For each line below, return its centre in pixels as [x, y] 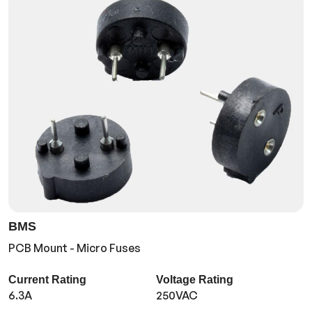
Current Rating [47, 280]
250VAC [177, 296]
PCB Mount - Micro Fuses [75, 248]
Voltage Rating [194, 280]
